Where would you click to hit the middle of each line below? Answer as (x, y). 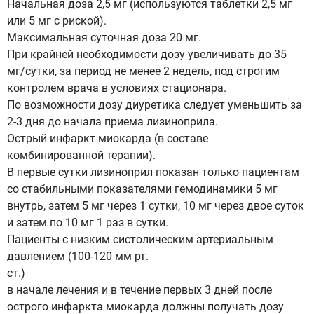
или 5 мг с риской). (57, 21)
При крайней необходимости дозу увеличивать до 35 (147, 54)
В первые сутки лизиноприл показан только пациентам (153, 172)
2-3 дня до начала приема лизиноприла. (112, 122)
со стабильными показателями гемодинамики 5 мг (142, 189)
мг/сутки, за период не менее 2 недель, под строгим (143, 71)
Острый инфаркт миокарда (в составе (108, 138)
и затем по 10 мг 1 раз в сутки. (88, 223)
